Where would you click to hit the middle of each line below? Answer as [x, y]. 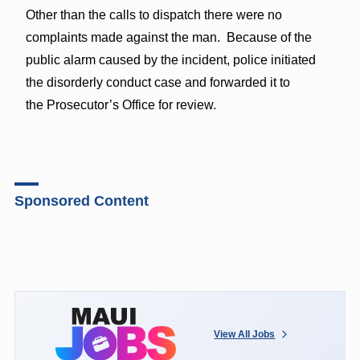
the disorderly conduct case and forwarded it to [157, 82]
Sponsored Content [81, 200]
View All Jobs [245, 334]
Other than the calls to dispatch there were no [153, 14]
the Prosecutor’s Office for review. [121, 104]
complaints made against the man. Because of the [168, 37]
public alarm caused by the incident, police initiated [170, 59]
